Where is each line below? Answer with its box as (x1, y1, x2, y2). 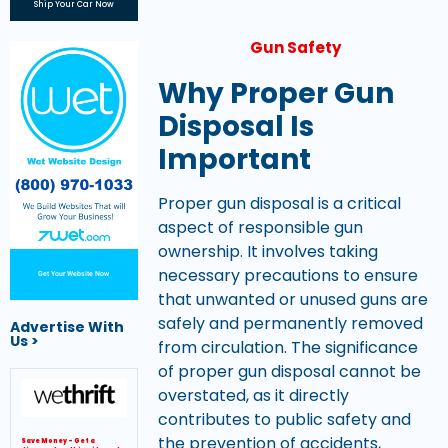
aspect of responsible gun (157, 215, 363, 239)
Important (157, 139, 311, 179)
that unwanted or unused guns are (157, 287, 428, 311)
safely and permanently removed (157, 311, 423, 335)
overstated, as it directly (157, 383, 349, 407)
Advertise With (10, 317, 124, 338)
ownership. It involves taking (157, 239, 378, 263)
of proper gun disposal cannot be (157, 359, 421, 383)
